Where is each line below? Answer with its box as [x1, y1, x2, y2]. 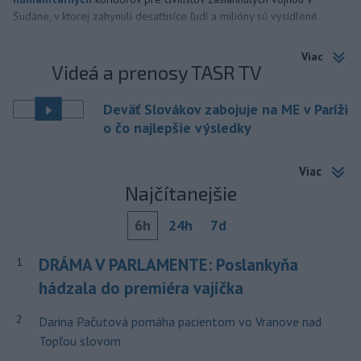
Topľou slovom [38, 333, 121, 350]
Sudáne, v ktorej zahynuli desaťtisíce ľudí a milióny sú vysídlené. [13, 8, 320, 23]
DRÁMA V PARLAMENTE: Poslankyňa [38, 254, 298, 276]
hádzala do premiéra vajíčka [38, 277, 243, 300]
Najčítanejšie [124, 181, 237, 205]
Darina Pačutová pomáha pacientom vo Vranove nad [38, 313, 322, 330]
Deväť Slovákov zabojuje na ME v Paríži [103, 99, 348, 118]
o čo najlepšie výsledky [103, 118, 251, 137]
